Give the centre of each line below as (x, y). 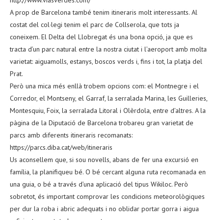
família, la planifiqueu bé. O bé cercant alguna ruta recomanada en (108, 172)
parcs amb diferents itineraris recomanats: (71, 135)
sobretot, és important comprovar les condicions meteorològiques (107, 196)
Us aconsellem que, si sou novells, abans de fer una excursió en (104, 159)
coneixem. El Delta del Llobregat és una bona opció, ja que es (101, 37)
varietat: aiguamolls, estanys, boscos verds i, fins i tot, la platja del (106, 61)
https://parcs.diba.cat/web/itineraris (61, 147)
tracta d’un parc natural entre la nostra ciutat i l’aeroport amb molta (108, 49)
